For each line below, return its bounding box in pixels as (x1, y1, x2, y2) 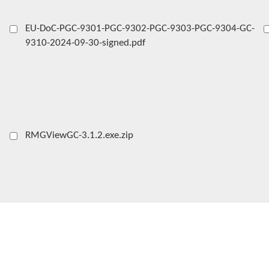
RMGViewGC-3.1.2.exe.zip (25, 130, 133, 141)
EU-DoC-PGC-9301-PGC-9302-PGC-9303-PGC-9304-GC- (25, 23, 255, 34)
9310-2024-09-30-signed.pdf (25, 38, 145, 48)
